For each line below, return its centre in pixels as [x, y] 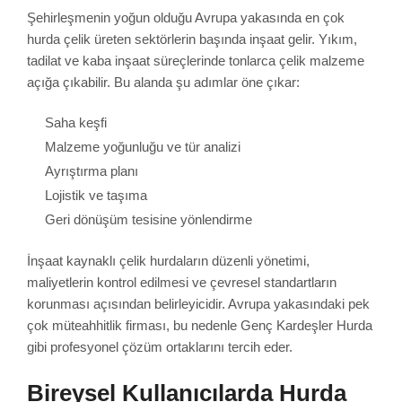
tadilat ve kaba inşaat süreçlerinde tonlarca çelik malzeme [196, 60]
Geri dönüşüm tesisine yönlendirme [149, 220]
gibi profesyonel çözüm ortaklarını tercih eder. [160, 346]
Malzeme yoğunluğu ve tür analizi [143, 147]
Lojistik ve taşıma [96, 196]
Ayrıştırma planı [92, 171]
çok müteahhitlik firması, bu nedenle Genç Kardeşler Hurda [200, 325]
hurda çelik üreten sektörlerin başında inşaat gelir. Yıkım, [192, 39]
